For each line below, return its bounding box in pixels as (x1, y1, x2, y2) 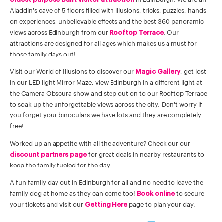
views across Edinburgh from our (10, 29, 110, 36)
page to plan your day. (127, 201, 195, 208)
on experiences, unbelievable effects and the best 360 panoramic (10, 18, 204, 25)
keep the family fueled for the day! (10, 162, 114, 168)
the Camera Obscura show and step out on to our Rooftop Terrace (10, 90, 207, 97)
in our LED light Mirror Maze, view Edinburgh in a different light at (10, 79, 202, 86)
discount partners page (10, 151, 87, 158)
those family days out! (10, 51, 76, 57)
